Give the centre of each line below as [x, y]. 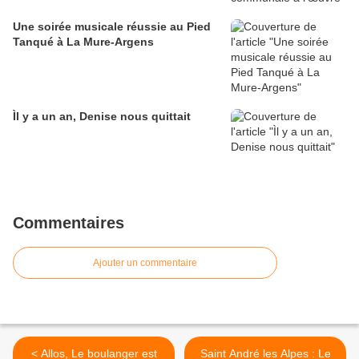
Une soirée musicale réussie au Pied [112, 27]
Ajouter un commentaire [145, 263]
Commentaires [69, 223]
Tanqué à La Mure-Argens [83, 42]
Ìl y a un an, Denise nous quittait [102, 117]
